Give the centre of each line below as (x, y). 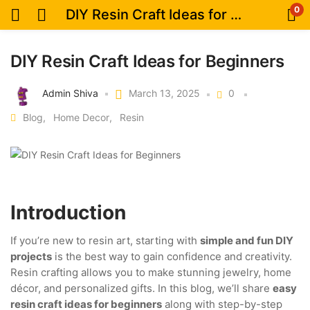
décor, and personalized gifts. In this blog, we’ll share (142, 288)
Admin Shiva (70, 93)
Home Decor (81, 117)
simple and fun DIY (247, 240)
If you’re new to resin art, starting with (105, 240)
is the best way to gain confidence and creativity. (172, 256)
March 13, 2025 (164, 93)
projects (31, 256)
